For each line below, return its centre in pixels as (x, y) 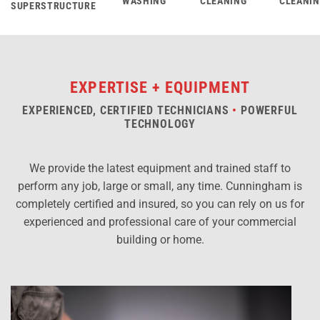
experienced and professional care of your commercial (160, 221)
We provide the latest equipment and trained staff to (160, 168)
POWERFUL (267, 110)
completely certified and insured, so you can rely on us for (160, 204)
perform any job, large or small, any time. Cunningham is (160, 186)
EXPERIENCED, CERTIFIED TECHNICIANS (127, 110)
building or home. (160, 239)
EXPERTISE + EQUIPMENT (160, 87)
